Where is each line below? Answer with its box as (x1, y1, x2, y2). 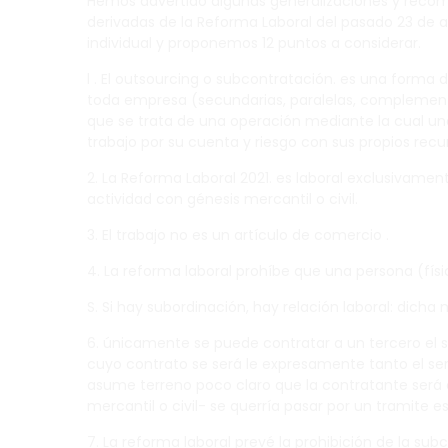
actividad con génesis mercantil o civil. (87, 189, 358, 209)
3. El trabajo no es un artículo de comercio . (87, 225, 389, 245)
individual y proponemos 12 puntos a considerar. (87, 33, 421, 53)
